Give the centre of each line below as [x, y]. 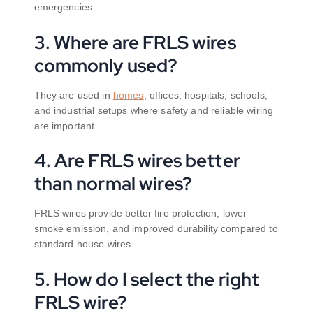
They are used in [73, 95]
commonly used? [106, 65]
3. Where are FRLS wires [135, 42]
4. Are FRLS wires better [137, 161]
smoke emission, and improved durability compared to [156, 229]
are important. [66, 125]
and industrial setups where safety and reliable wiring [154, 110]
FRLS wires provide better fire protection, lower [140, 213]
